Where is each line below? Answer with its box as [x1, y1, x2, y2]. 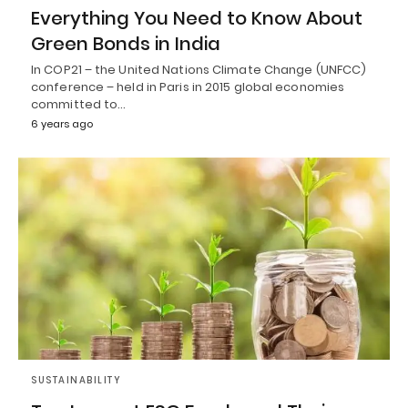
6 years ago [31, 117, 93, 132]
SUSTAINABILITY [31, 373, 121, 388]
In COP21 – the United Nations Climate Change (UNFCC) [31, 61, 367, 79]
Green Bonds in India [31, 31, 220, 57]
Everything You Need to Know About [31, 5, 362, 32]
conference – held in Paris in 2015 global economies [31, 78, 345, 97]
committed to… [31, 96, 127, 114]
